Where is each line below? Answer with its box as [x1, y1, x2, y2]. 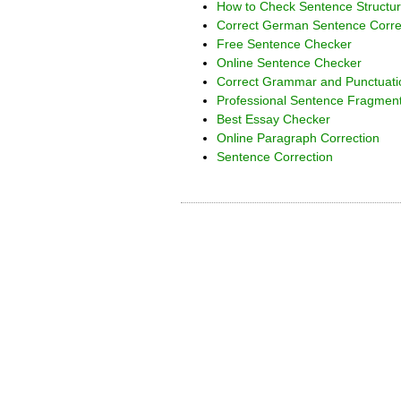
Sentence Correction [217, 149, 333, 164]
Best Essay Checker [217, 112, 334, 126]
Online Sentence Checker [217, 55, 362, 70]
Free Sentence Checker [217, 37, 352, 51]
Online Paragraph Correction [217, 131, 380, 145]
